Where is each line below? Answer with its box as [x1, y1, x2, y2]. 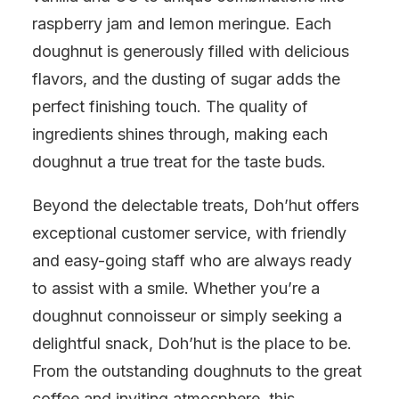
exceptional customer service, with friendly [32, 224, 346, 242]
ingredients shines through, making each [32, 125, 328, 143]
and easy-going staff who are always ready [32, 251, 352, 270]
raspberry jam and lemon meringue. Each [32, 14, 331, 33]
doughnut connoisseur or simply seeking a [32, 306, 342, 325]
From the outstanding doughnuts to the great [32, 362, 362, 380]
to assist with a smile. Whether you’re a [32, 279, 320, 297]
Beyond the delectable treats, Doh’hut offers [32, 196, 359, 215]
